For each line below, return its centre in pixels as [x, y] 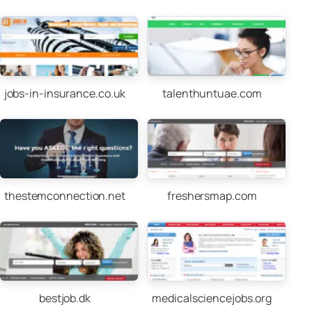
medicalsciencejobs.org [212, 298]
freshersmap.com [212, 196]
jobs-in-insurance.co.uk [65, 93]
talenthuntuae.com [212, 93]
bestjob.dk [64, 298]
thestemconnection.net [65, 196]
